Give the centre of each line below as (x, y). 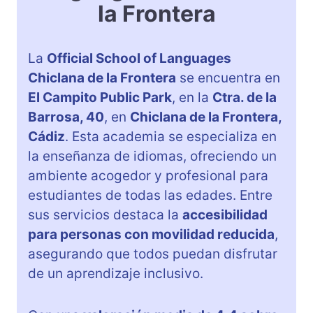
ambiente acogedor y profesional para (148, 176)
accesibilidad (225, 215)
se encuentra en (228, 78)
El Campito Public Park (100, 98)
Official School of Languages (139, 59)
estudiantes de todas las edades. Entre (150, 196)
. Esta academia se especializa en (171, 137)
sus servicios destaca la (105, 215)
